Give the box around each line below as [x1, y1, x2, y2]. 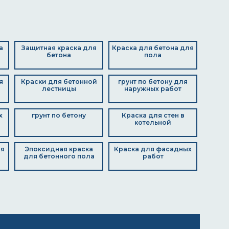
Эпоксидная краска [25, 145, 93, 153]
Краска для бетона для [112, 44, 194, 52]
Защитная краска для [21, 44, 97, 52]
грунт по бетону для [118, 78, 188, 85]
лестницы [41, 85, 76, 93]
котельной [134, 119, 171, 126]
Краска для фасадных [114, 145, 192, 153]
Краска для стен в [121, 111, 185, 119]
